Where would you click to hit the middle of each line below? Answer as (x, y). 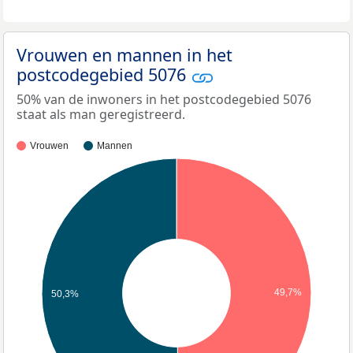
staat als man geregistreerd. (101, 114)
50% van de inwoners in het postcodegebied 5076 (164, 99)
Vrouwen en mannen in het (124, 55)
